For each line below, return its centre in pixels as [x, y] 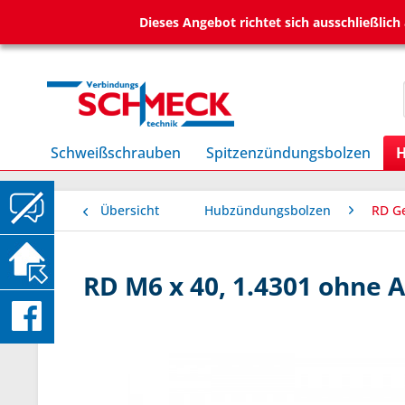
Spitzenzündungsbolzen [288, 153]
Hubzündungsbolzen [268, 210]
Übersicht [130, 210]
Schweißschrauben [116, 153]
